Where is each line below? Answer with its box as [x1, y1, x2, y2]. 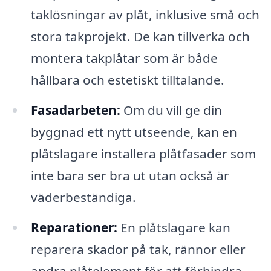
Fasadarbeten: [30, 101, 120, 119]
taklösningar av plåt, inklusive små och [30, 6, 260, 24]
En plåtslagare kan [117, 218, 230, 236]
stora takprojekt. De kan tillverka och [30, 28, 250, 45]
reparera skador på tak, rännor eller [30, 240, 246, 258]
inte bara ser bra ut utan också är [30, 166, 229, 184]
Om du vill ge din [120, 101, 222, 119]
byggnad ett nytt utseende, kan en [30, 123, 237, 140]
